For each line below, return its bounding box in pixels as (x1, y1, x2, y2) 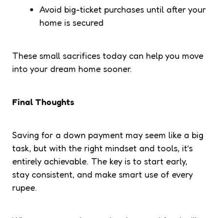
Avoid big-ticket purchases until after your (39, 3, 206, 15)
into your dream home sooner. (12, 63, 132, 74)
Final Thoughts (12, 96, 74, 107)
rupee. (12, 182, 37, 193)
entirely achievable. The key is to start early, (12, 155, 187, 166)
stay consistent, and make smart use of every (12, 168, 193, 180)
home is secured (39, 17, 104, 28)
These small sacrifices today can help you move (12, 50, 203, 61)
